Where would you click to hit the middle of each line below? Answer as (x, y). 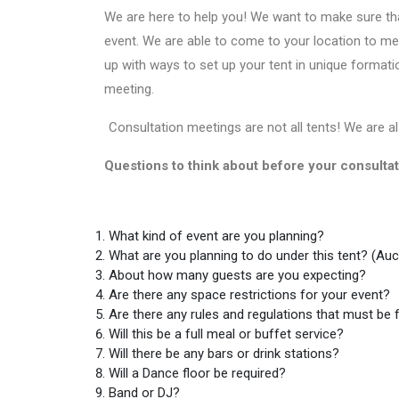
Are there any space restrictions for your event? (249, 295)
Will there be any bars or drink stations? (224, 354)
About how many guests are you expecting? (237, 275)
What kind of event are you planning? (216, 236)
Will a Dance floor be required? (197, 373)
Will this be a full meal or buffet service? (226, 334)
